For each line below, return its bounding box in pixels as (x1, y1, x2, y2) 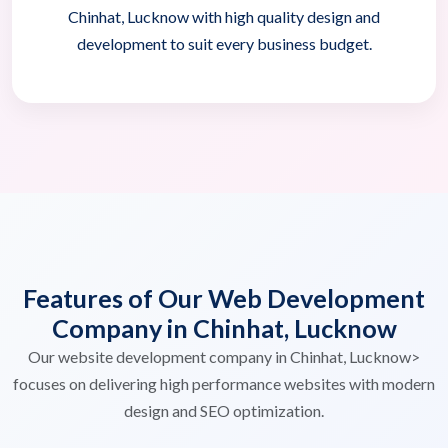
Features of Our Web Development (23, 282, 425, 313)
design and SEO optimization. (124, 400, 324, 420)
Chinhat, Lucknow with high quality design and (68, 6, 380, 26)
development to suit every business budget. (76, 33, 372, 53)
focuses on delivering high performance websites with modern (13, 373, 435, 393)
